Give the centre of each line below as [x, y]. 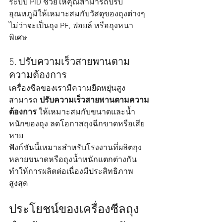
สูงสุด [18, 184]
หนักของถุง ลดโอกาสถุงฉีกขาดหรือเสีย [77, 125]
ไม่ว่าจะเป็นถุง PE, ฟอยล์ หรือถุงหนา [71, 27]
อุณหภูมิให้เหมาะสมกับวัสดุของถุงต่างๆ [78, 15]
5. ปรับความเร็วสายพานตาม [69, 63]
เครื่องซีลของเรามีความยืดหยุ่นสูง [68, 89]
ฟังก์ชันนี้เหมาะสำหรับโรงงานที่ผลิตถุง [75, 148]
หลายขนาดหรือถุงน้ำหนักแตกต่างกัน [74, 160]
